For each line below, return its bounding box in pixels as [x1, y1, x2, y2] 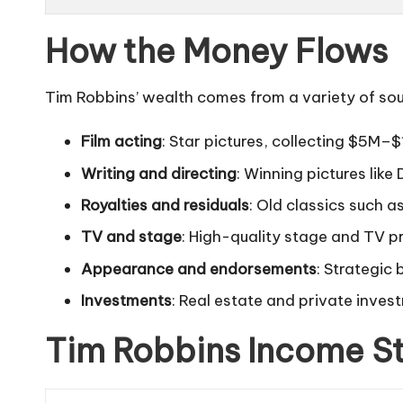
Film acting [81, 131, 162, 152]
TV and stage [81, 227, 182, 247]
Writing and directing [81, 163, 237, 184]
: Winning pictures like [237, 163, 397, 184]
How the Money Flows [45, 31, 388, 73]
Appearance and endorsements [81, 258, 317, 279]
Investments [81, 291, 172, 311]
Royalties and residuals [81, 195, 249, 215]
